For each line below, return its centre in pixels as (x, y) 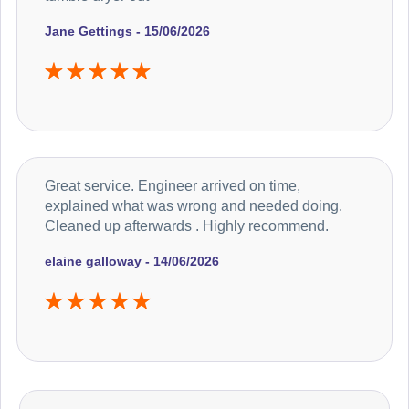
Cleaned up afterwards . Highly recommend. (187, 226)
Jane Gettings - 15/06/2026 (127, 31)
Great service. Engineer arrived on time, (173, 186)
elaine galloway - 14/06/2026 (132, 262)
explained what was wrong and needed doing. (194, 206)
